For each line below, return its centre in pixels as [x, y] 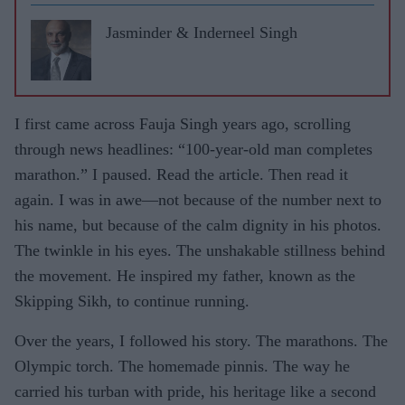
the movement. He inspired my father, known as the [185, 275]
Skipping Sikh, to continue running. [132, 301]
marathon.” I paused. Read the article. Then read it [181, 174]
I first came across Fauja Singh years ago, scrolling [183, 123]
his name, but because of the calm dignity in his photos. [198, 225]
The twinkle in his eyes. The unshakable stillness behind [200, 250]
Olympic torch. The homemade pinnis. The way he [182, 366]
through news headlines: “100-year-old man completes [193, 149]
